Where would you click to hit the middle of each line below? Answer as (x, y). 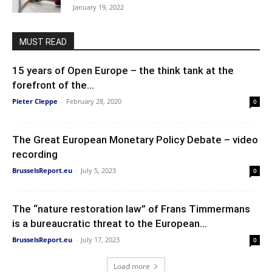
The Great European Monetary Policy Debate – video (135, 139)
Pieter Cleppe (35, 101)
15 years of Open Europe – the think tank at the (123, 70)
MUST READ (43, 42)
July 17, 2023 (100, 239)
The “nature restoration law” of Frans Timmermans (131, 209)
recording (35, 154)
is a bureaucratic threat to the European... (110, 223)
